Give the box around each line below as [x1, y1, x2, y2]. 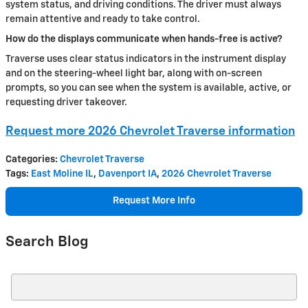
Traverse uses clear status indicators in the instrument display [5, 54, 286, 64]
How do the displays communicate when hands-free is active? [5, 34, 283, 44]
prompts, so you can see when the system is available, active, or [5, 82, 291, 93]
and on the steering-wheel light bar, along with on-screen [5, 68, 262, 78]
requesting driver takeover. [5, 97, 127, 107]
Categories [5, 155, 55, 164]
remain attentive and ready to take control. [5, 14, 200, 24]
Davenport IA [98, 169, 157, 179]
